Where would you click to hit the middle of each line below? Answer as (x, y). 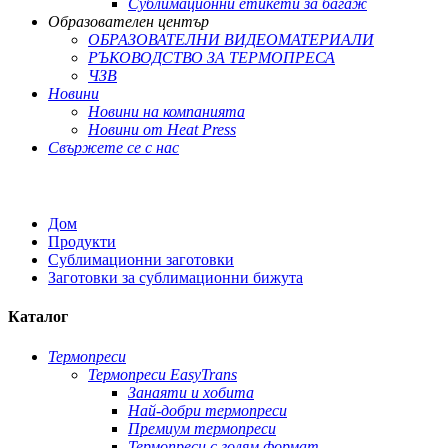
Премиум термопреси (202, 428)
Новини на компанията (166, 111)
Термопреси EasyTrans (162, 374)
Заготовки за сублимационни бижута (175, 277)
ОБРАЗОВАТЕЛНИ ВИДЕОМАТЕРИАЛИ (231, 39)
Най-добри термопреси (207, 410)
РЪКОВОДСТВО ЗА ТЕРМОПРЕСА (211, 57)
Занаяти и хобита (191, 392)
